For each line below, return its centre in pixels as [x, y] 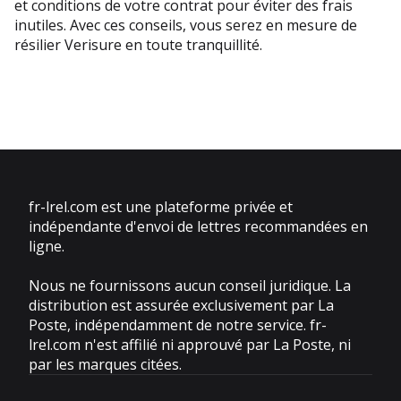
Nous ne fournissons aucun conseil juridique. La [190, 286]
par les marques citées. [105, 365]
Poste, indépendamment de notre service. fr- [178, 325]
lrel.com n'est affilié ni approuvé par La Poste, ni [190, 345]
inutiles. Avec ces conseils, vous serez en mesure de [186, 26]
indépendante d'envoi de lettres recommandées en [198, 227]
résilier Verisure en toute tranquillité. [138, 45]
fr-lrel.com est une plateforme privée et [161, 207]
